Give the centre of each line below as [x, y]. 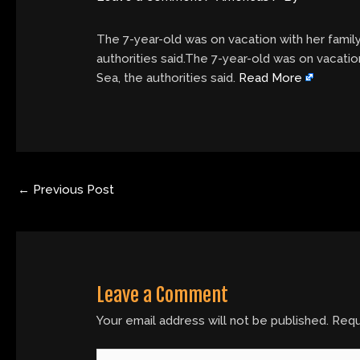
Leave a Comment [163, 295]
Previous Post [72, 190]
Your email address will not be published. [213, 321]
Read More [271, 78]
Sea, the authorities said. [168, 78]
